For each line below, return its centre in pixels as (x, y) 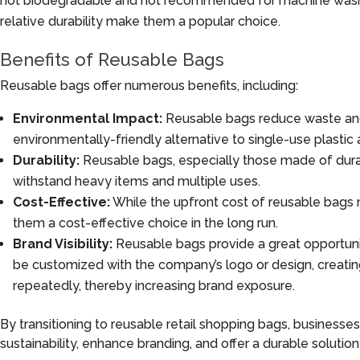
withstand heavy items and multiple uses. (137, 181)
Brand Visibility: (63, 243)
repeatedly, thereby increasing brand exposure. (154, 285)
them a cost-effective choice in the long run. (145, 223)
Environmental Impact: (88, 118)
